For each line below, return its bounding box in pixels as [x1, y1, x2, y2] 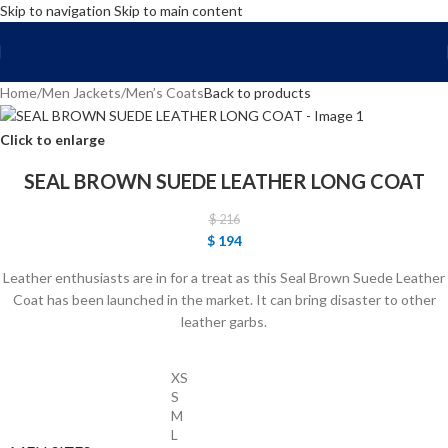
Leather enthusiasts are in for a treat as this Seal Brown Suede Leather [3, 269, 445, 287]
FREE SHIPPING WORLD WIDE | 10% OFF [89, 23, 359, 40]
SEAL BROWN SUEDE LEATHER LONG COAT [23, 169, 425, 194]
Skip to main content [114, 2, 243, 19]
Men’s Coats [126, 84, 204, 101]
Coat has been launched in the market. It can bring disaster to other [12, 291, 436, 309]
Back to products [204, 84, 311, 101]
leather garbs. [181, 313, 267, 331]
